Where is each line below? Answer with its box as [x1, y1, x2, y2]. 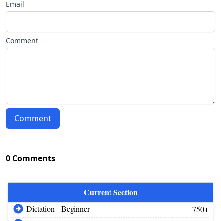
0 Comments [6, 153, 55, 164]
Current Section [83, 186, 138, 198]
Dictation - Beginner [26, 203, 90, 214]
